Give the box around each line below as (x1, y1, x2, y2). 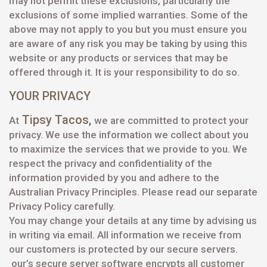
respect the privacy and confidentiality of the (9, 157, 212, 169)
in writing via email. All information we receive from (9, 229, 241, 241)
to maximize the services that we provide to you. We (9, 143, 247, 155)
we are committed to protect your (94, 114, 249, 126)
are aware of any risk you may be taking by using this (9, 38, 247, 49)
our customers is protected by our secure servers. (9, 243, 238, 255)
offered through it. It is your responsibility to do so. (9, 66, 240, 78)
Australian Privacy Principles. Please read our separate (9, 186, 257, 198)
